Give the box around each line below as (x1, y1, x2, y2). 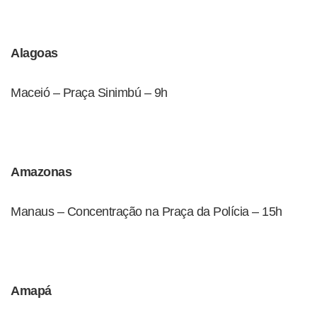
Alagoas (11, 46, 58, 60)
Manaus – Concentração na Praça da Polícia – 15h (11, 204, 282, 219)
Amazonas (11, 165, 71, 179)
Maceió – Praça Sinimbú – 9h (11, 86, 168, 100)
